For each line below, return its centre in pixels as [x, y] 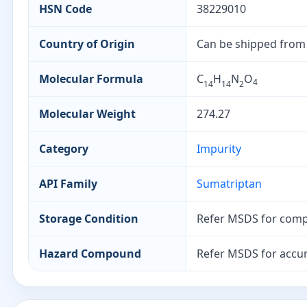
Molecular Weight [87, 114]
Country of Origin [87, 44]
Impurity [219, 149]
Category [64, 149]
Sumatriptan [229, 184]
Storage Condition [89, 219]
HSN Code [65, 9]
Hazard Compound [90, 254]
